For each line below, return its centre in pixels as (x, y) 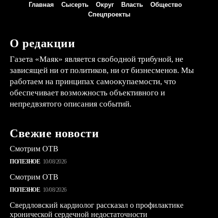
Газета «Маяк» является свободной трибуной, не (97, 59)
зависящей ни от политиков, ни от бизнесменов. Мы (102, 70)
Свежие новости (54, 133)
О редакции (42, 43)
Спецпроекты (109, 14)
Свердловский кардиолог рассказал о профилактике (97, 205)
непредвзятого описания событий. (71, 104)
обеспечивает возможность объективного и (87, 92)
